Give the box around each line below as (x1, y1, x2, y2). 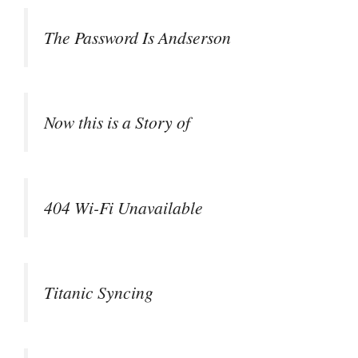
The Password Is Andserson (44, 26, 231, 50)
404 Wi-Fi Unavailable (44, 195, 203, 219)
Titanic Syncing (44, 280, 153, 304)
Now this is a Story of (44, 110, 190, 134)
